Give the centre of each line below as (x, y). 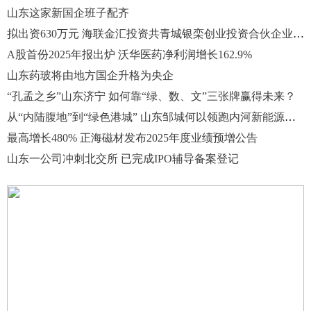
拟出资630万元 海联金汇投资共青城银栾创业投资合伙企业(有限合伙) (299, 33)
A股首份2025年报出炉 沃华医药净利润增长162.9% (129, 54)
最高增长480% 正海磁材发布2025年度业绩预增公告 (132, 137)
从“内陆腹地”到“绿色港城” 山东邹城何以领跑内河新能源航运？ (290, 117)
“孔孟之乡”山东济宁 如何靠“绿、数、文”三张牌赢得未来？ (151, 96)
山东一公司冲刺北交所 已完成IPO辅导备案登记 (123, 158)
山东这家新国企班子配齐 (68, 12)
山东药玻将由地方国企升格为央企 (90, 75)
